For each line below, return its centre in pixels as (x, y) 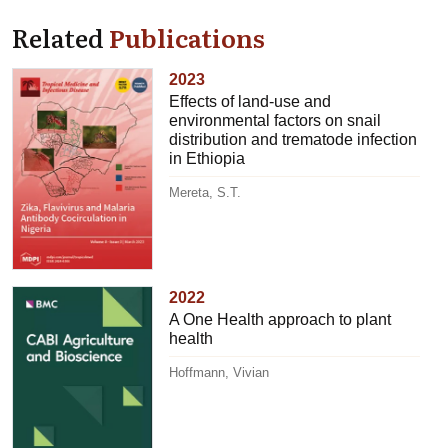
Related (60, 36)
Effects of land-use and (250, 101)
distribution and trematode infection (293, 139)
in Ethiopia (207, 158)
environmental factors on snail (275, 120)
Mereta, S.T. (205, 192)
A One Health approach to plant (280, 319)
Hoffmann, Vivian (219, 372)
